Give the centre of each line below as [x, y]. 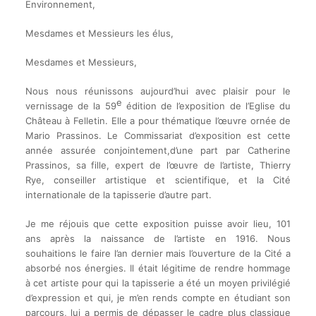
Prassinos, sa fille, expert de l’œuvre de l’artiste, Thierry [158, 165]
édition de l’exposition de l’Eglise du [206, 106]
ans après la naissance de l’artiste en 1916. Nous [158, 239]
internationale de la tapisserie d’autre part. [118, 195]
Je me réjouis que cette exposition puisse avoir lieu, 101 [158, 224]
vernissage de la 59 [71, 106]
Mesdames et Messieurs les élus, [99, 34]
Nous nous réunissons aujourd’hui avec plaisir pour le [158, 91]
